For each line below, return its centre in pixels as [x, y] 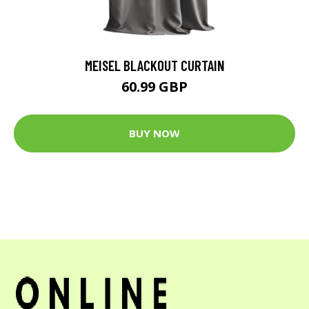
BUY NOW [154, 133]
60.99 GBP [154, 86]
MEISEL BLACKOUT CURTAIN [154, 65]
